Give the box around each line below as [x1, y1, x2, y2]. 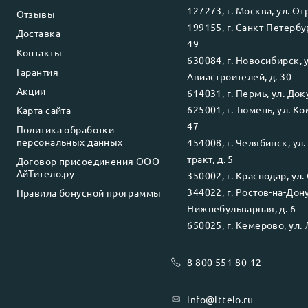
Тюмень [235, 102, 273, 115]
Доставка [16, 26, 60, 39]
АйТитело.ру [16, 166, 75, 179]
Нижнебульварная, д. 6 [187, 201, 296, 214]
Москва [235, 3, 272, 16]
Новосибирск [235, 53, 300, 66]
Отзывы [16, 7, 56, 20]
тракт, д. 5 [187, 152, 234, 165]
